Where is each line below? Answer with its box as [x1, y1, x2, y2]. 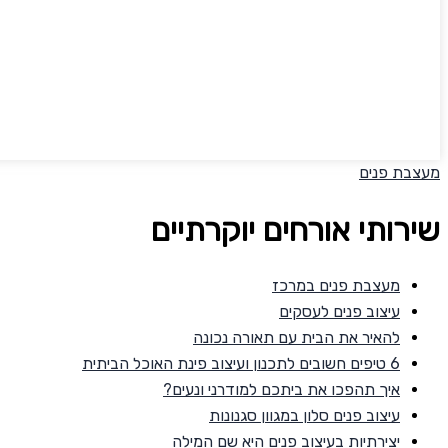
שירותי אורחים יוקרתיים [151, 210, 440, 249]
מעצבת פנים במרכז [272, 275, 400, 295]
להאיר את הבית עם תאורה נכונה [193, 327, 400, 347]
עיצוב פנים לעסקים [279, 301, 400, 321]
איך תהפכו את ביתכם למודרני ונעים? [163, 379, 400, 399]
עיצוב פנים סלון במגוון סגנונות [209, 405, 400, 425]
